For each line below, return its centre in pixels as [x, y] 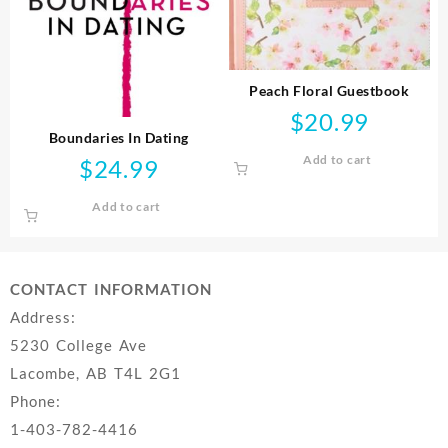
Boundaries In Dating [118, 138]
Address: [43, 316]
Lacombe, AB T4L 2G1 [95, 372]
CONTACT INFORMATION [111, 288]
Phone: [35, 400]
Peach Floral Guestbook [329, 91]
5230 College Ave [78, 344]
